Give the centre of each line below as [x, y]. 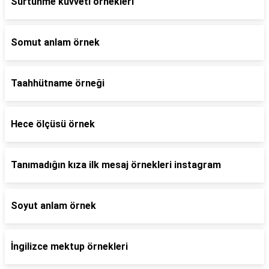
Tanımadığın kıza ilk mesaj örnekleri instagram [116, 165]
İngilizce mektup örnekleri [69, 246]
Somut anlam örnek [55, 42]
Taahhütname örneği [58, 83]
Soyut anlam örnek [53, 206]
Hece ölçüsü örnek [53, 124]
